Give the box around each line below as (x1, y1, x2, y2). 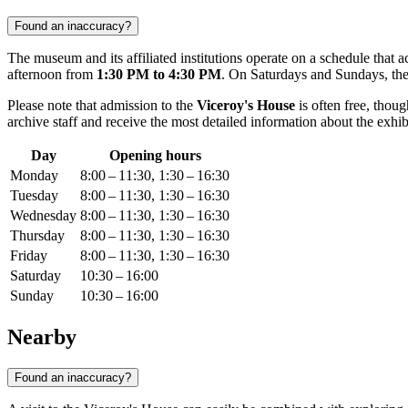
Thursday (10, 228, 65, 244)
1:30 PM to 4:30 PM (97, 66, 221, 83)
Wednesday (10, 208, 76, 224)
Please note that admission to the (7, 97, 197, 114)
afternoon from (7, 66, 97, 83)
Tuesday (10, 188, 58, 204)
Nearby (7, 325, 76, 350)
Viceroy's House (197, 97, 295, 114)
